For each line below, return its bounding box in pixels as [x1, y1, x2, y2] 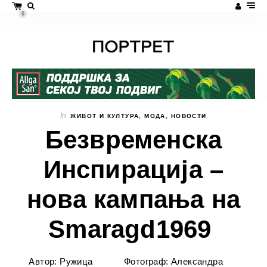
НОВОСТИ [170, 112, 207, 119]
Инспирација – [43, 155, 224, 184]
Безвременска [45, 125, 222, 154]
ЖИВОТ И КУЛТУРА [70, 112, 139, 119]
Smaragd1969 [48, 215, 219, 243]
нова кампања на [26, 185, 240, 213]
